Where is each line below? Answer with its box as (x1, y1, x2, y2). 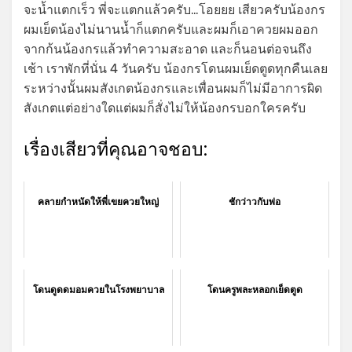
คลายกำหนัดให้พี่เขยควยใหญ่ (38, 194, 159, 208)
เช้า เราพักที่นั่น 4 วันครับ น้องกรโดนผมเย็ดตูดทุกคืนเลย (24, 60, 328, 76)
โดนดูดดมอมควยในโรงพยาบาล (32, 282, 164, 296)
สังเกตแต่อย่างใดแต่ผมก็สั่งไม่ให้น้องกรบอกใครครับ (24, 100, 306, 115)
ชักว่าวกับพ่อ (229, 194, 280, 208)
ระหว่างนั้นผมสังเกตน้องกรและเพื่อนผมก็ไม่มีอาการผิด (24, 80, 322, 96)
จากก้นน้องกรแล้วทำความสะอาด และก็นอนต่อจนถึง (24, 41, 312, 57)
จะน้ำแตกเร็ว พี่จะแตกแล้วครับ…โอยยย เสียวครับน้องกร (24, 2, 325, 17)
